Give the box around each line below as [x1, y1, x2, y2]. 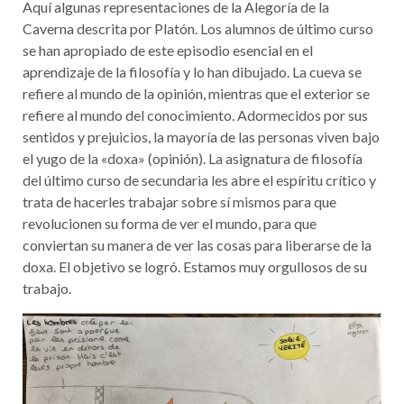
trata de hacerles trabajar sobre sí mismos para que [23, 193, 336, 210]
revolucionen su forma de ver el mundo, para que [23, 215, 317, 232]
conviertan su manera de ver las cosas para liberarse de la [23, 236, 372, 253]
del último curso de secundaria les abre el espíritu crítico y [23, 171, 376, 188]
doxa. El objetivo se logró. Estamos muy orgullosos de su [23, 258, 367, 275]
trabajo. [23, 280, 71, 297]
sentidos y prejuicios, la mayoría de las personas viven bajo [23, 128, 380, 145]
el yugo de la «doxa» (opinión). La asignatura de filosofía [23, 150, 363, 167]
